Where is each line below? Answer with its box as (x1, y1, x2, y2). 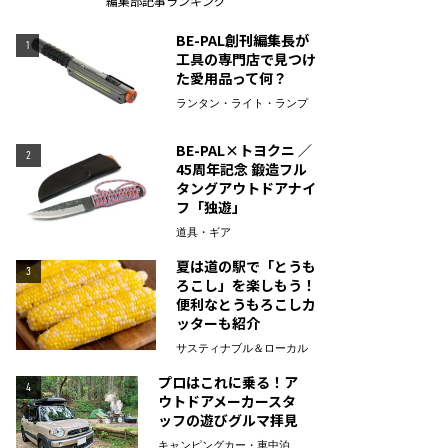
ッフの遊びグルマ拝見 (157, 410, 298, 430)
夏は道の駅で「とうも (176, 256, 316, 276)
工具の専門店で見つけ (176, 49, 316, 69)
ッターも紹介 (176, 313, 260, 333)
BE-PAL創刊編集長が (176, 30, 309, 50)
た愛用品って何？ (176, 68, 287, 88)
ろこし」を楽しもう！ (176, 275, 316, 295)
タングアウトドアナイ (176, 178, 316, 198)
